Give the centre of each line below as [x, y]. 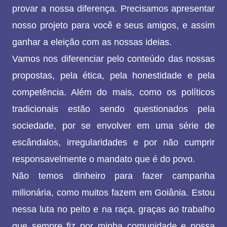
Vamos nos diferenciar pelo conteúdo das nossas [113, 59]
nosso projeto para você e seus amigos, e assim [113, 26]
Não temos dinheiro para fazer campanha [113, 176]
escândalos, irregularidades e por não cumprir [113, 143]
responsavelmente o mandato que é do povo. [104, 159]
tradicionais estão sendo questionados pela [113, 109]
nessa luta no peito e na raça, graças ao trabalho [113, 210]
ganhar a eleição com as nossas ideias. [92, 42]
